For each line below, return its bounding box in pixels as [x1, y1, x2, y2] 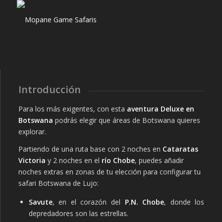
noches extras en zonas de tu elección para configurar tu [18, 167, 201, 177]
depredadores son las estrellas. [28, 209, 128, 219]
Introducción [18, 83, 81, 96]
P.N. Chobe [124, 197, 165, 207]
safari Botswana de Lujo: [18, 178, 99, 188]
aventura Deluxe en [126, 104, 194, 114]
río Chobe [101, 156, 135, 166]
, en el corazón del [52, 197, 125, 207]
